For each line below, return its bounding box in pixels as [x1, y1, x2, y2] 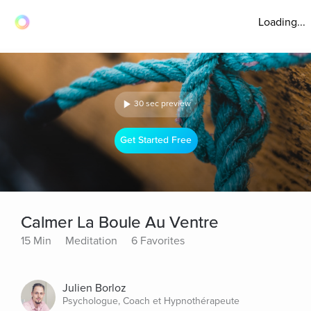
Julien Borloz [62, 281, 126, 295]
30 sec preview [134, 99, 191, 109]
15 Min [21, 234, 51, 248]
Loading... [258, 15, 305, 29]
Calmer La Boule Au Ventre [21, 212, 219, 233]
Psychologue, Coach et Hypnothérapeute [62, 295, 239, 307]
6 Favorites [131, 234, 185, 248]
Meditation [65, 234, 117, 248]
